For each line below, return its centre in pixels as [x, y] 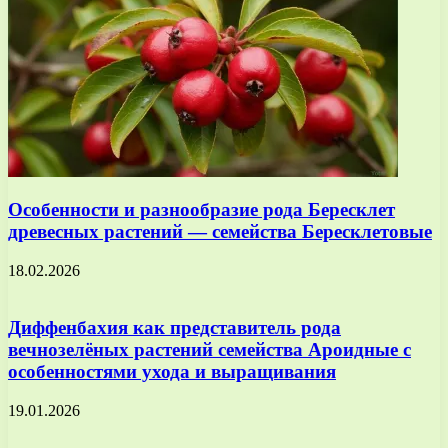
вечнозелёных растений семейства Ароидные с [209, 349]
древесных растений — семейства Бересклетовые [220, 232]
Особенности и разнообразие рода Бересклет [201, 210]
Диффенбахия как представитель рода [174, 327]
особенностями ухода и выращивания [172, 371]
